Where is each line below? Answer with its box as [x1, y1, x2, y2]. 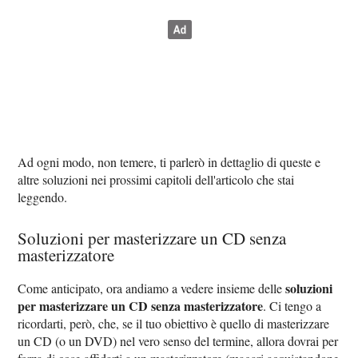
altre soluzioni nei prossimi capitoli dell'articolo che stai [18, 171, 295, 189]
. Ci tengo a [263, 297, 322, 315]
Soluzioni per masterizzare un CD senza [18, 227, 287, 250]
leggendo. [18, 189, 68, 206]
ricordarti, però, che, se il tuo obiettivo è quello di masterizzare [18, 315, 330, 332]
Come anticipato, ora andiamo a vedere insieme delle [18, 280, 286, 297]
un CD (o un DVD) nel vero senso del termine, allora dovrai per [18, 332, 339, 350]
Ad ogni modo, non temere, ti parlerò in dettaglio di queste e [18, 153, 321, 171]
